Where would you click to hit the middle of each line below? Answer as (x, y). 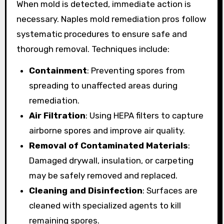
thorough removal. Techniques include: (93, 49)
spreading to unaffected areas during (103, 85)
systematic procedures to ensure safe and (101, 34)
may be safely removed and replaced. (103, 175)
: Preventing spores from (136, 70)
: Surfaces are (170, 190)
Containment (58, 70)
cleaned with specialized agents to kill (105, 205)
